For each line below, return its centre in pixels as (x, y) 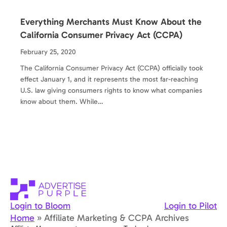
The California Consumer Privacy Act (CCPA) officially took (111, 68)
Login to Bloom (40, 206)
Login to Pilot (191, 206)
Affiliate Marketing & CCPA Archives (117, 218)
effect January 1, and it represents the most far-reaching (109, 79)
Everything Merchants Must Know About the (111, 22)
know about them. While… (62, 101)
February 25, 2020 (48, 52)
